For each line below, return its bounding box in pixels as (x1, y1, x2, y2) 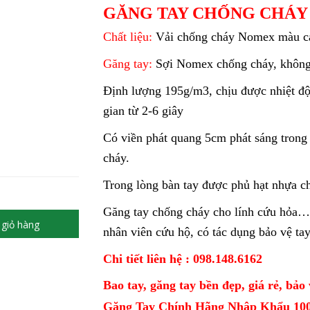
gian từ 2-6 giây (103, 104, 183, 118)
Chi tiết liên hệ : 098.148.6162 (103, 252, 262, 266)
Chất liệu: (103, 30, 156, 44)
